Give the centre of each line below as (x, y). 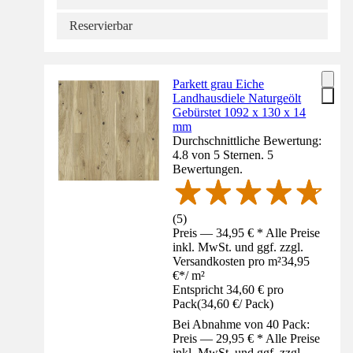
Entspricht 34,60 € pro (229, 290)
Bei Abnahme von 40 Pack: (242, 325)
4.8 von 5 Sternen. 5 (223, 155)
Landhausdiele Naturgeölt (237, 98)
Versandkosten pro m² (227, 262)
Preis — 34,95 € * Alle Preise (247, 233)
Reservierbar (101, 26)
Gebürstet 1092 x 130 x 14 (240, 113)
